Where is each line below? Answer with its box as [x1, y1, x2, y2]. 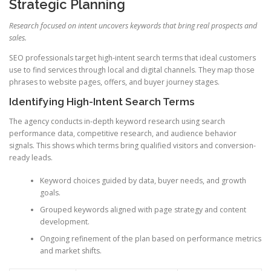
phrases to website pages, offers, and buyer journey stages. [9, 76, 220, 87]
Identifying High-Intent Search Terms [9, 95, 195, 108]
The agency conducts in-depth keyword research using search [9, 116, 225, 127]
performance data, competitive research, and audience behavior [9, 128, 237, 139]
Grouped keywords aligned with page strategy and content [39, 204, 246, 215]
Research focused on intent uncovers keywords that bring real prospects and [9, 20, 257, 31]
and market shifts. [39, 246, 102, 256]
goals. [39, 188, 60, 198]
